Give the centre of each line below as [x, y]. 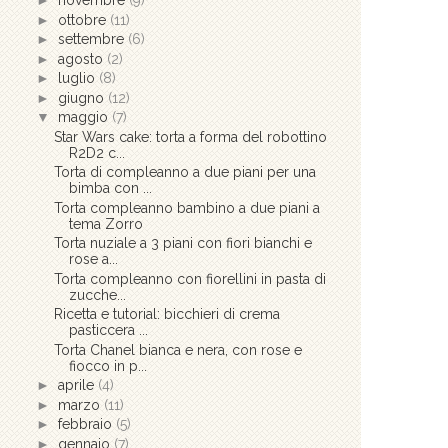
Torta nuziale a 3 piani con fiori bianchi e [182, 243]
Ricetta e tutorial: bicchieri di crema [166, 314]
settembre [92, 39]
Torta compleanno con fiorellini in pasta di [189, 278]
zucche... [97, 294]
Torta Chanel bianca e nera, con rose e [177, 349]
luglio [78, 78]
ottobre [83, 19]
